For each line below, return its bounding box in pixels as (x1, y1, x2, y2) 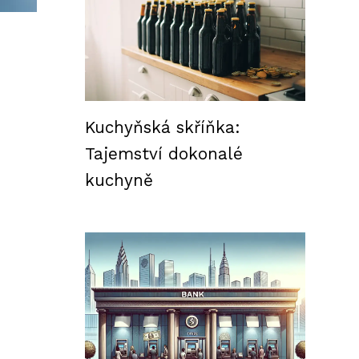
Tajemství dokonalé (85, 144, 243, 163)
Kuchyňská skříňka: (85, 118, 240, 137)
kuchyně (85, 171, 153, 190)
